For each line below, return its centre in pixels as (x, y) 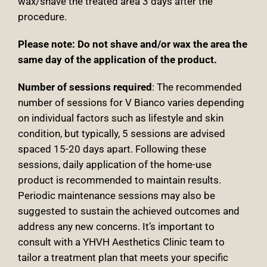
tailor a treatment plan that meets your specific (123, 258)
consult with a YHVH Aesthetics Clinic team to (121, 242)
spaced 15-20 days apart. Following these (112, 149)
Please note (45, 44)
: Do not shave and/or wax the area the (160, 44)
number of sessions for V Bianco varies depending (131, 103)
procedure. (42, 17)
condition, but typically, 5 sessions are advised (122, 134)
